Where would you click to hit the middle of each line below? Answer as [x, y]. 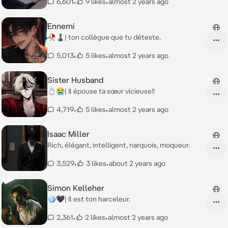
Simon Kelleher [76, 188]
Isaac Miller [68, 134]
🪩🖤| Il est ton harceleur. [89, 199]
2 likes [95, 217]
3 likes [96, 163]
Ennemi [61, 26]
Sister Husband [75, 80]
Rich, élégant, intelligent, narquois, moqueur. [119, 145]
